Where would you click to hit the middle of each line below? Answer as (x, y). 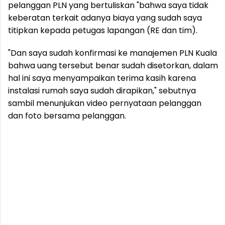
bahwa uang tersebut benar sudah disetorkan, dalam (113, 66)
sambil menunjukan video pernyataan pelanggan (105, 103)
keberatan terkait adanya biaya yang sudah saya (105, 18)
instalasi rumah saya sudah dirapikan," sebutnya (102, 91)
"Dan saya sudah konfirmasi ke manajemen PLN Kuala (113, 53)
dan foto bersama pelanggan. (67, 116)
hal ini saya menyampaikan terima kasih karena (102, 78)
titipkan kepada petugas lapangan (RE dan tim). (103, 30)
